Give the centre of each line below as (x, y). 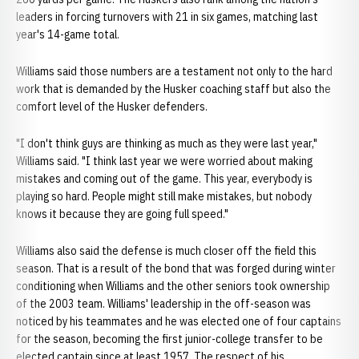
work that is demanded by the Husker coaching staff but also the (173, 89)
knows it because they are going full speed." (122, 214)
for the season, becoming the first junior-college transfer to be (169, 339)
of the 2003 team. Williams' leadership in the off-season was (163, 304)
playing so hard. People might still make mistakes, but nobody (164, 196)
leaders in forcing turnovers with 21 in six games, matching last (167, 17)
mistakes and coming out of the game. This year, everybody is (164, 179)
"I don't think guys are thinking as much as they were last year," (167, 143)
